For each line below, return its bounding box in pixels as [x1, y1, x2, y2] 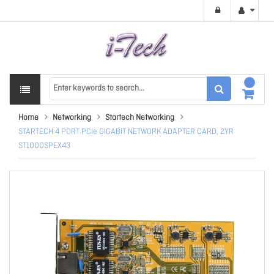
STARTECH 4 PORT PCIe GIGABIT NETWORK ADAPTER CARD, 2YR [18, 127, 234, 137]
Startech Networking [105, 113, 174, 123]
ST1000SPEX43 [18, 141, 70, 151]
